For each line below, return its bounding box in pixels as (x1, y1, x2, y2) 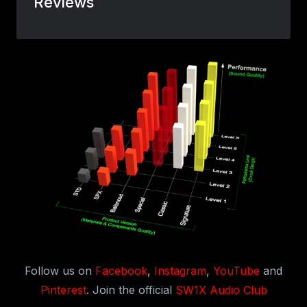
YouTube (213, 263, 260, 278)
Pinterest (40, 282, 86, 297)
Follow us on (25, 263, 95, 278)
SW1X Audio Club (175, 282, 267, 297)
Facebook (95, 263, 147, 278)
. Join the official (86, 282, 175, 297)
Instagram (154, 263, 206, 278)
